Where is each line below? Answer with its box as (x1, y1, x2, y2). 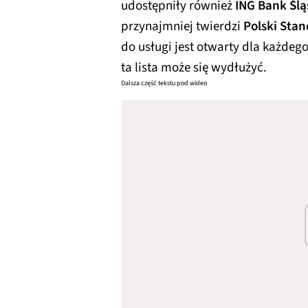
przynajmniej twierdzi (121, 17, 243, 36)
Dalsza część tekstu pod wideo (121, 78, 207, 88)
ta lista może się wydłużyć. (121, 58, 267, 77)
